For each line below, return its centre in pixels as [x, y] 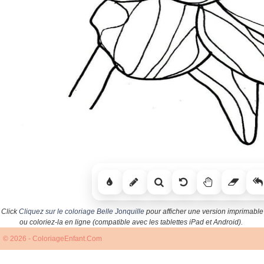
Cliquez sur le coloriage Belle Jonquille [81, 212]
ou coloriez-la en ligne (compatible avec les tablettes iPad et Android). [131, 222]
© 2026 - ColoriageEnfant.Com [52, 239]
